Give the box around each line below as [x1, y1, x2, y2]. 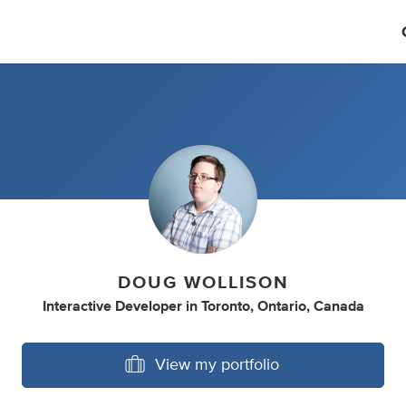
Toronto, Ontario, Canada [200, 299, 364, 314]
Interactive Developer [42, 299, 182, 314]
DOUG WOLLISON [117, 274, 289, 292]
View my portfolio [155, 357, 279, 373]
